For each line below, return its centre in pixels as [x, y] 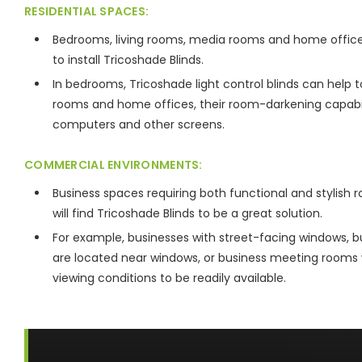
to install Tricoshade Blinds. [128, 59]
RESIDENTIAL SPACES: [87, 11]
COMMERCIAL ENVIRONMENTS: [114, 164]
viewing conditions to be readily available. [169, 278]
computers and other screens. [139, 124]
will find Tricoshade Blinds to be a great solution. [187, 213]
